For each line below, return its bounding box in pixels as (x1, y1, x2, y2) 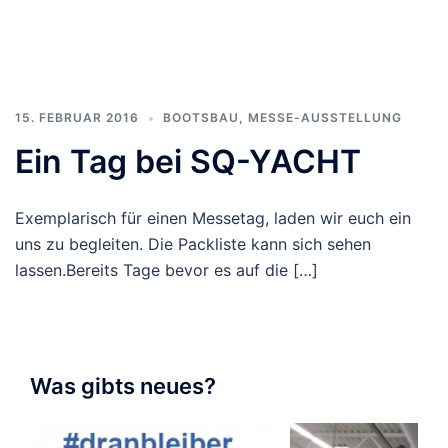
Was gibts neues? (30, 373, 216, 399)
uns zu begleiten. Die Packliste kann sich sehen (15, 234, 371, 254)
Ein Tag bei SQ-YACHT (15, 142, 361, 181)
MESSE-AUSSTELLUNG (248, 110, 402, 125)
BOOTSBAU (163, 110, 239, 125)
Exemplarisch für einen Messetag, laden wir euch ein (15, 208, 411, 228)
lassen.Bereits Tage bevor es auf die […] (15, 260, 318, 280)
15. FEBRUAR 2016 (15, 110, 139, 125)
